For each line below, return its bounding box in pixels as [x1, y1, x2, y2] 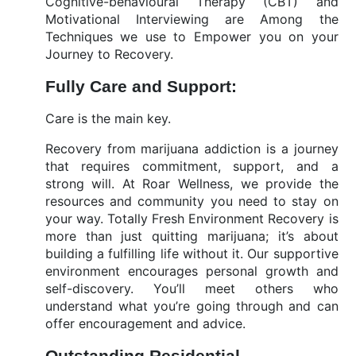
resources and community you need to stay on [44, 193, 339, 209]
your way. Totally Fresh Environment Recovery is [44, 211, 339, 226]
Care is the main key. [44, 110, 171, 126]
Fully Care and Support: [44, 77, 237, 95]
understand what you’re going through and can [44, 298, 339, 314]
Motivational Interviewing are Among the [44, 11, 339, 27]
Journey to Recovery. [44, 46, 177, 62]
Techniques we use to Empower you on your [44, 29, 339, 44]
